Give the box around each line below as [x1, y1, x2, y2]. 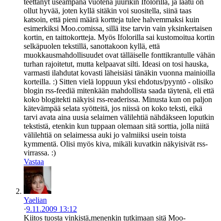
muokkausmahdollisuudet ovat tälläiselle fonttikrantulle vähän [24, 50, 215, 59]
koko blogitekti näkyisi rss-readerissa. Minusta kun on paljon [24, 95, 212, 104]
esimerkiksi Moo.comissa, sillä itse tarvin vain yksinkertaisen [24, 24, 212, 33]
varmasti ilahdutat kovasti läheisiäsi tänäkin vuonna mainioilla [24, 68, 215, 77]
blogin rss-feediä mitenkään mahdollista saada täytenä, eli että [24, 86, 214, 95]
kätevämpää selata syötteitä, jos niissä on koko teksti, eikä [24, 104, 202, 112]
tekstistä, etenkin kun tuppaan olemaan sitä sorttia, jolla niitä [24, 121, 209, 130]
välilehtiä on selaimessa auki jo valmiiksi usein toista [24, 130, 186, 139]
